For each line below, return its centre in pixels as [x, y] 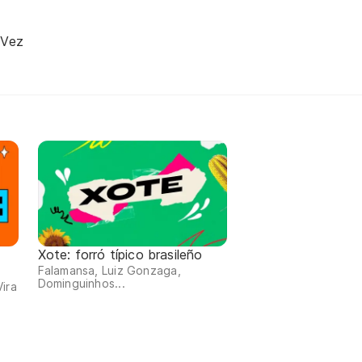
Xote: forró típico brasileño [120, 255]
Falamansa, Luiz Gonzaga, [109, 271]
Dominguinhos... [81, 284]
